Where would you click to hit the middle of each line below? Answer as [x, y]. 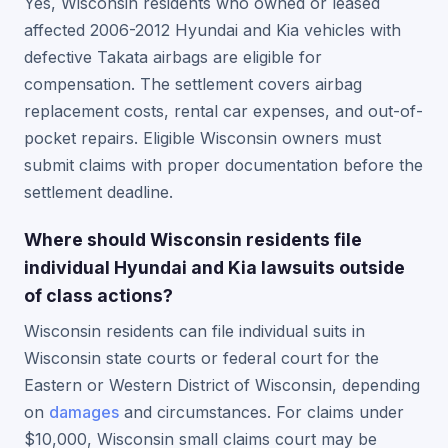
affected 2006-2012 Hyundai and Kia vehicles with [212, 30]
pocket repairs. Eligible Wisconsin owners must [202, 138]
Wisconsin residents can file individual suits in [194, 331]
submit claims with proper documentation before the [223, 165]
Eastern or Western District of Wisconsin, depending [222, 385]
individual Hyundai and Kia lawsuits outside [214, 267]
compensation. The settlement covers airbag [193, 84]
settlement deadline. [98, 192]
